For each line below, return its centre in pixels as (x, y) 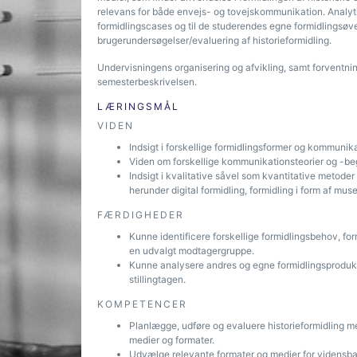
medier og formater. (172, 340)
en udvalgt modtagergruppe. (192, 251)
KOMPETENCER (142, 304)
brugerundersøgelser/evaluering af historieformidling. (214, 40)
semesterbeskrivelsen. (147, 82)
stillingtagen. (157, 279)
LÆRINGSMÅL (138, 106)
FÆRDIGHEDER (141, 215)
